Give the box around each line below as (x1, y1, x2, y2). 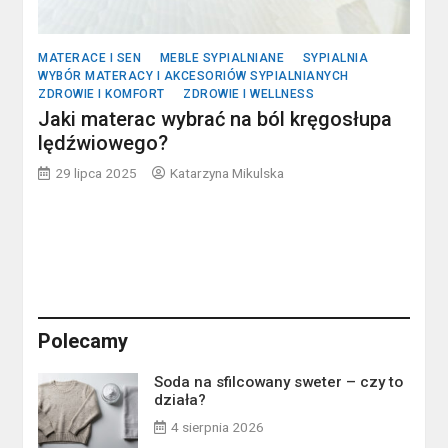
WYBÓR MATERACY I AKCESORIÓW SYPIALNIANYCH (38, 69, 349, 84)
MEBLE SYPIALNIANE (159, 51, 285, 66)
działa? (154, 391, 207, 410)
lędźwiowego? (38, 131, 169, 156)
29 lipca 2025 (55, 165, 138, 182)
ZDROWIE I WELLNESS (183, 87, 315, 102)
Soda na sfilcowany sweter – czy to (154, 373, 404, 392)
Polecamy (38, 329, 129, 354)
